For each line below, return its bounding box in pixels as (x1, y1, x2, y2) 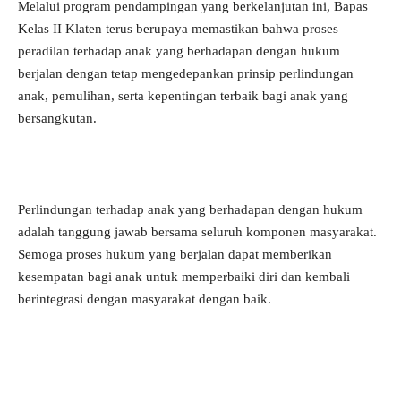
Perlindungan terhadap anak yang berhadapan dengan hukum (18, 202, 363, 218)
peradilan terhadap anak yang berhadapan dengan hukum (18, 44, 340, 59)
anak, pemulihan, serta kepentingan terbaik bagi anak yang (18, 89, 348, 104)
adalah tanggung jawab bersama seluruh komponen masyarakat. (18, 225, 377, 240)
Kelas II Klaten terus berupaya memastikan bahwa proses (18, 21, 338, 37)
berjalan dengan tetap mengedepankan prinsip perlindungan (18, 66, 354, 81)
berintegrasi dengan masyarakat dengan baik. (18, 292, 271, 307)
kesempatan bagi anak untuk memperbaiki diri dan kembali (18, 269, 350, 285)
